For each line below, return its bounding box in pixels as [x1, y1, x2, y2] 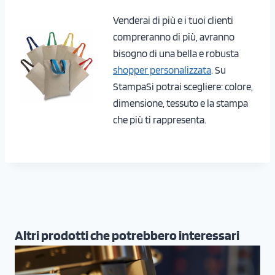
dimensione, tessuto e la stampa [113, 96, 248, 109]
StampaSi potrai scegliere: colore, [113, 80, 253, 93]
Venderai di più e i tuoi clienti [113, 14, 233, 26]
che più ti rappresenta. [113, 113, 206, 126]
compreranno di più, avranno [113, 30, 234, 43]
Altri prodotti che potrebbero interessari [15, 227, 239, 243]
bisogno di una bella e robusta [113, 47, 239, 60]
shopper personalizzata [113, 63, 211, 76]
